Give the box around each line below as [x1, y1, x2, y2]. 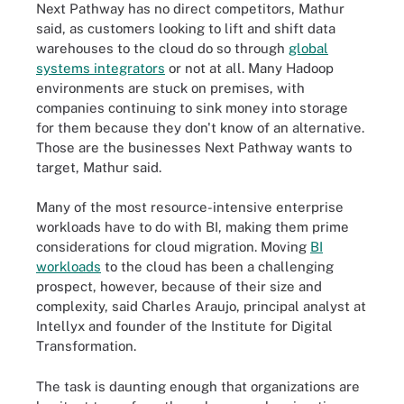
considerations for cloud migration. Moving [36, 239, 310, 254]
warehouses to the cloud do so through [36, 40, 289, 56]
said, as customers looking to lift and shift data [36, 20, 335, 36]
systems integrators [36, 60, 165, 76]
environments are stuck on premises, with [36, 79, 305, 96]
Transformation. [36, 338, 136, 353]
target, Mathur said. [36, 159, 161, 175]
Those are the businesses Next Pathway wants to [36, 139, 352, 155]
